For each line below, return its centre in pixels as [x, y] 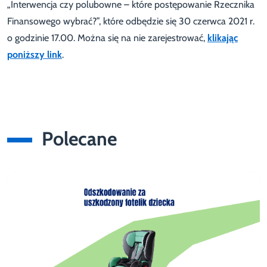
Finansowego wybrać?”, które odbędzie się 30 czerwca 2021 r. [131, 21]
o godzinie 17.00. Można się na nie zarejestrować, [107, 38]
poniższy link [35, 55]
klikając [223, 38]
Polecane [79, 139]
